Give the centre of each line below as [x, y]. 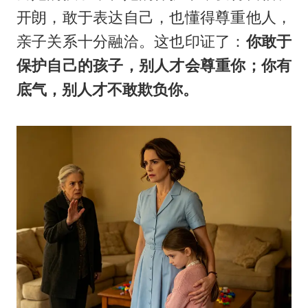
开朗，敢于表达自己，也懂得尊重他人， [154, 18]
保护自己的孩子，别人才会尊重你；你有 [154, 66]
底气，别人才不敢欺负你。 [107, 90]
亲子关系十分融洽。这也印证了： [131, 42]
